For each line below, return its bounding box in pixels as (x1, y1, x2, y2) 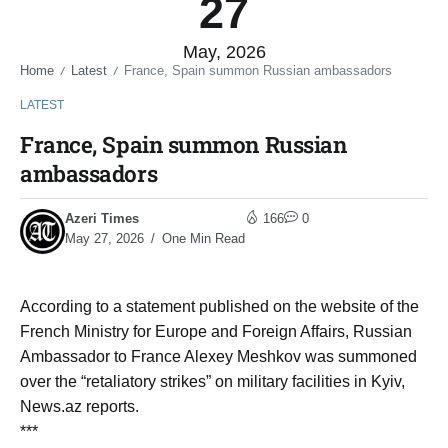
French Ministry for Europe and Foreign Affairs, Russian (20, 322, 412, 340)
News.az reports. (20, 397, 139, 415)
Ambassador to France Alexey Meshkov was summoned (20, 347, 417, 365)
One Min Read (158, 230, 245, 246)
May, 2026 (182, 41, 266, 62)
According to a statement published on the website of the (20, 297, 419, 315)
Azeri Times (65, 210, 139, 226)
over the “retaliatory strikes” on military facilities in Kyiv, (20, 372, 405, 390)
